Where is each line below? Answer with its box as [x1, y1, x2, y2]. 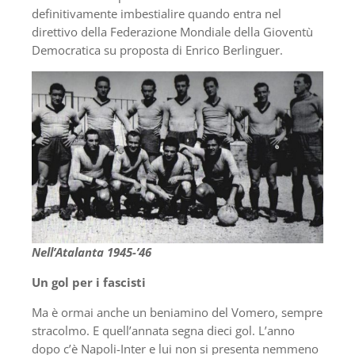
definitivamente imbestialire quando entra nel [32, 5, 281, 21]
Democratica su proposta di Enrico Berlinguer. [32, 41, 283, 58]
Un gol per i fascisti [32, 274, 146, 291]
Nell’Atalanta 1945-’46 [32, 244, 151, 261]
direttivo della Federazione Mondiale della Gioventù [32, 23, 313, 40]
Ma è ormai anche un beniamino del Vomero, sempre [32, 304, 323, 321]
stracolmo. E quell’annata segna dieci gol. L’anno [32, 323, 295, 339]
